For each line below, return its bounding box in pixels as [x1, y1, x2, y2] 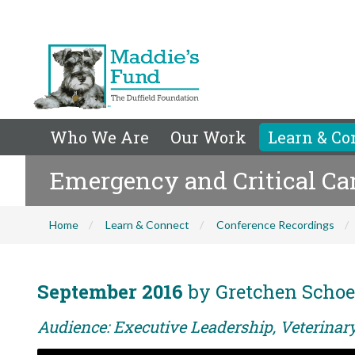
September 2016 [37, 279, 183, 304]
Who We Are [50, 127, 149, 147]
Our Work [170, 127, 246, 147]
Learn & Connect [105, 218, 189, 231]
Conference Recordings [216, 218, 334, 231]
